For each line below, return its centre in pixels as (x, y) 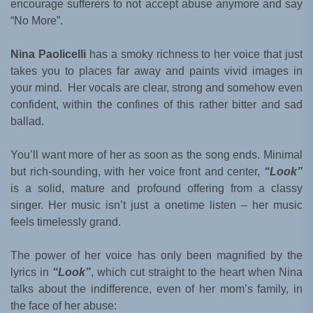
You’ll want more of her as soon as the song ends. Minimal (156, 155)
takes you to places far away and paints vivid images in (156, 71)
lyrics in (31, 272)
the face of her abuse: (64, 306)
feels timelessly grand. (66, 222)
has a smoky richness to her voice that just (194, 54)
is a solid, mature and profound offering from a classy (156, 188)
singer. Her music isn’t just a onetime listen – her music (156, 205)
